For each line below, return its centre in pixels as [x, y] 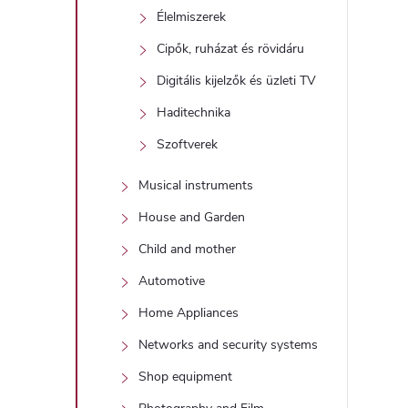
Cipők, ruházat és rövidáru [230, 49]
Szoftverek [187, 145]
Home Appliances [189, 313]
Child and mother [187, 250]
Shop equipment [185, 377]
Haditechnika [194, 113]
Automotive [172, 281]
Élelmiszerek [191, 17]
